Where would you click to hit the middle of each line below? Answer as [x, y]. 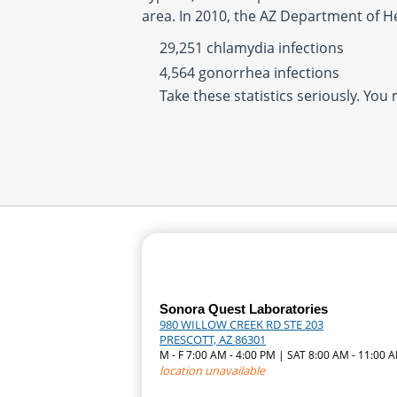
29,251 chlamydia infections [252, 48]
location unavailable [212, 370]
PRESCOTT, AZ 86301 [213, 339]
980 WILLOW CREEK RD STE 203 [241, 324]
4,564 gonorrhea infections [249, 73]
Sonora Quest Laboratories [244, 309]
